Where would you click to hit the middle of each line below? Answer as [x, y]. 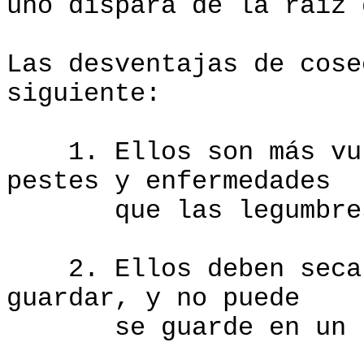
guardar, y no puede [153, 299]
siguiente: [84, 94]
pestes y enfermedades [169, 182]
